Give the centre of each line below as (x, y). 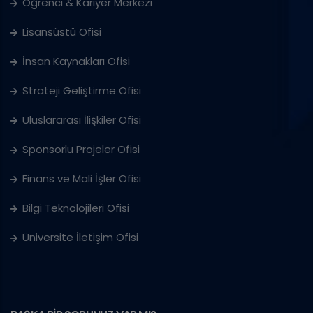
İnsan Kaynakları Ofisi (76, 61)
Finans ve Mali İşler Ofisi (82, 179)
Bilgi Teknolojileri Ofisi (76, 208)
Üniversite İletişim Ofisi (80, 238)
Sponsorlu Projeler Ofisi (81, 150)
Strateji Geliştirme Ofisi (83, 91)
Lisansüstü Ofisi (62, 32)
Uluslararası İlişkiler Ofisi (82, 120)
